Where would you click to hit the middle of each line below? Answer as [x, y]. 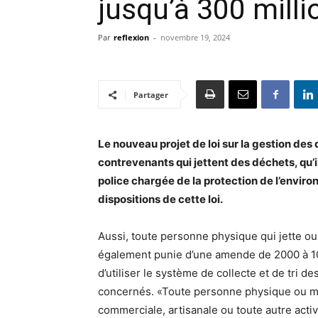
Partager [151, 95]
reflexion [131, 37]
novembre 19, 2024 [195, 37]
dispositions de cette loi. [160, 199]
